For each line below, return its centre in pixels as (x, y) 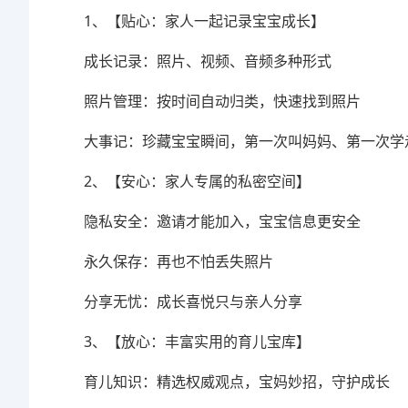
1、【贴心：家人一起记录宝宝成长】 (204, 20)
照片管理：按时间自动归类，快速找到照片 (222, 101)
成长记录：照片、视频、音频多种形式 (208, 61)
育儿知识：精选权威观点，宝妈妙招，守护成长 (237, 381)
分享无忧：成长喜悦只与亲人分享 (193, 301)
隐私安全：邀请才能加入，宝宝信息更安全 (222, 221)
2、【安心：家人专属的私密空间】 (197, 181)
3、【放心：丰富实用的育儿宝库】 (197, 341)
